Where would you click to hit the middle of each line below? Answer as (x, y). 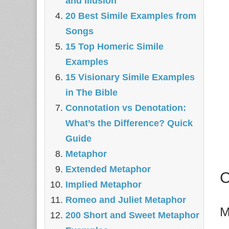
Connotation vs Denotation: (126, 108)
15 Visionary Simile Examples (130, 77)
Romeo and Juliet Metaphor (126, 200)
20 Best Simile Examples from (131, 16)
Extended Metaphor (108, 169)
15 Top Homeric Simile (114, 47)
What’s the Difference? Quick (129, 123)
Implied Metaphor (104, 185)
